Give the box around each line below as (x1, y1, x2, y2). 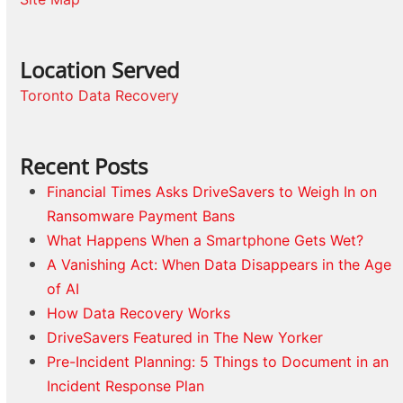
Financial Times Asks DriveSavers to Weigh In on (47, 182, 378, 201)
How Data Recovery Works (47, 303, 231, 322)
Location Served (20, 54, 181, 85)
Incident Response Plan (47, 376, 205, 395)
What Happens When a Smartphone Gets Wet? (47, 230, 364, 249)
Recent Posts (20, 150, 148, 181)
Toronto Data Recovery (20, 85, 180, 104)
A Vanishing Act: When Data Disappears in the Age (47, 255, 392, 273)
